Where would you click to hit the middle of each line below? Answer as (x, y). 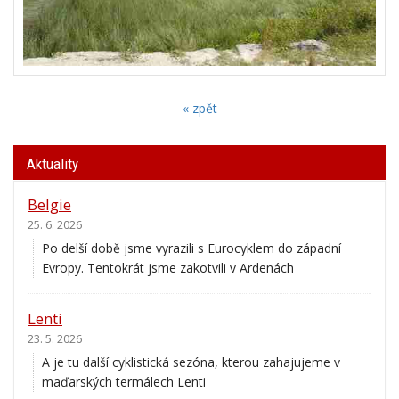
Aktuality (53, 158)
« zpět (199, 102)
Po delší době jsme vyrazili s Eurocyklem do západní (191, 243)
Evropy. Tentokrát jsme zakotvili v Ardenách (168, 263)
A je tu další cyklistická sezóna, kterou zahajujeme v (191, 357)
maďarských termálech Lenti (124, 377)
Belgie (49, 199)
